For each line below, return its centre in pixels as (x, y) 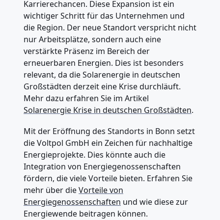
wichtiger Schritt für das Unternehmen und (104, 16)
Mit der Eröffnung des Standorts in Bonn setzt (109, 131)
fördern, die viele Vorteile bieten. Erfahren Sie (108, 179)
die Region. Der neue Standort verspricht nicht (110, 28)
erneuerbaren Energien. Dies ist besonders (104, 63)
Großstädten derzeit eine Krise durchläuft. (102, 87)
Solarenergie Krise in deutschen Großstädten (108, 110)
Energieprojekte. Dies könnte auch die (95, 155)
